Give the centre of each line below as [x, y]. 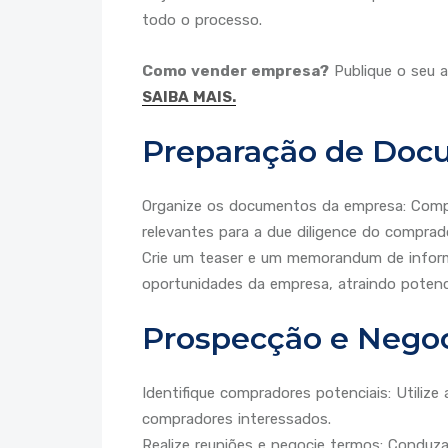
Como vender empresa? [235, 71]
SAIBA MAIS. [189, 97]
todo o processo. [202, 20]
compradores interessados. [236, 419]
